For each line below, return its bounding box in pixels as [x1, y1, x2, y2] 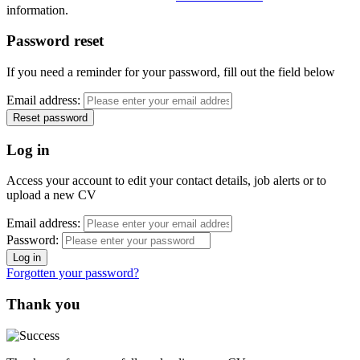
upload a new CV [6, 188, 96, 202]
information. [6, 2, 68, 17]
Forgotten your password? [6, 266, 139, 280]
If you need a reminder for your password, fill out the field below [6, 64, 335, 79]
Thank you [6, 296, 80, 313]
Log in [6, 141, 50, 158]
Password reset [6, 32, 104, 50]
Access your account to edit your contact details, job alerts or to [6, 174, 326, 188]
